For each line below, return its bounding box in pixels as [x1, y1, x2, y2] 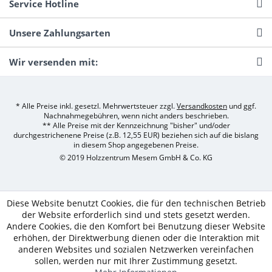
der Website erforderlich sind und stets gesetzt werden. [22, 209, 250, 220]
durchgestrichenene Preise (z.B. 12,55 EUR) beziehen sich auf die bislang [13, 130, 259, 141]
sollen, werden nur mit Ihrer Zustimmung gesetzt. [35, 255, 237, 267]
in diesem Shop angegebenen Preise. [73, 140, 199, 151]
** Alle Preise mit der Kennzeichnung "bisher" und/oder [42, 120, 230, 131]
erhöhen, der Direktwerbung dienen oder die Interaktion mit [13, 232, 259, 243]
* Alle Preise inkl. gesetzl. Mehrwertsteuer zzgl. [16, 101, 177, 112]
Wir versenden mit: [9, 56, 98, 68]
